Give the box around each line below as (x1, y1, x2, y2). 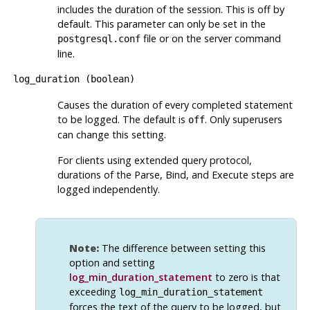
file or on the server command (140, 32, 281, 46)
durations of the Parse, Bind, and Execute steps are (57, 168, 294, 182)
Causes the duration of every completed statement (57, 98, 293, 112)
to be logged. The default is (57, 113, 188, 127)
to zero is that (212, 270, 280, 284)
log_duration (12, 73, 80, 85)
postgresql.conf (57, 33, 140, 45)
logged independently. (57, 183, 160, 197)
